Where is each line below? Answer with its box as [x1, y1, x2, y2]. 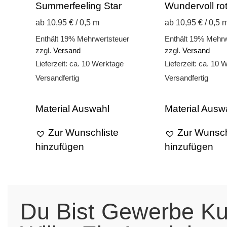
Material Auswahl [35, 103, 109, 114]
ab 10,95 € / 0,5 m [35, 18, 99, 27]
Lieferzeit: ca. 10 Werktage [35, 59, 124, 68]
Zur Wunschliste [48, 127, 119, 138]
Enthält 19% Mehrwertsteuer [35, 34, 129, 43]
